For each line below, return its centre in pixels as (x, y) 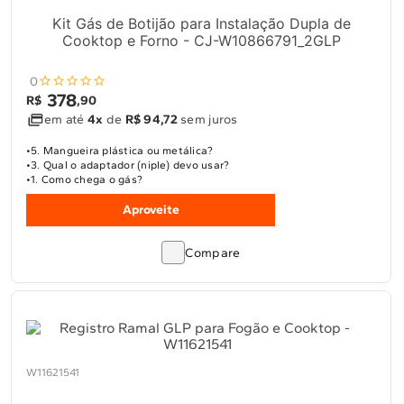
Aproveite (151, 210)
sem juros (207, 119)
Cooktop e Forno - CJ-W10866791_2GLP (201, 41)
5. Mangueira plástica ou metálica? (122, 151)
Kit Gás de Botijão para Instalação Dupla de (201, 23)
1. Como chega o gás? (87, 179)
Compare (213, 253)
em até (66, 119)
